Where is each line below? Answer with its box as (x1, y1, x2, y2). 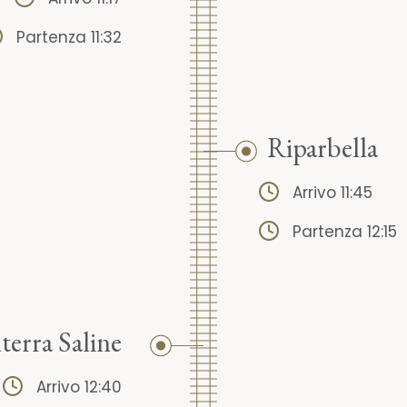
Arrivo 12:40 (36, 376, 122, 399)
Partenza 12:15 (293, 221, 397, 243)
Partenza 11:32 (16, 26, 122, 49)
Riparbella (267, 130, 378, 166)
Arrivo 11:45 (293, 182, 372, 204)
